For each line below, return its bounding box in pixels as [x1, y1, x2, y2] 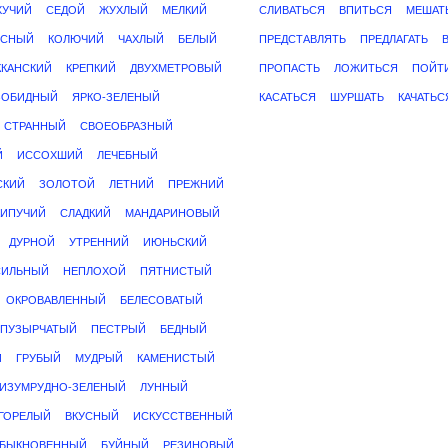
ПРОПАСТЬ [259, 62, 320, 74]
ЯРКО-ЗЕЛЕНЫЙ [72, 91, 160, 103]
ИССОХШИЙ [17, 149, 83, 161]
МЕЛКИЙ [162, 4, 207, 16]
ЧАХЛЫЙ [118, 33, 164, 45]
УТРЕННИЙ [69, 236, 129, 248]
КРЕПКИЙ [66, 62, 116, 74]
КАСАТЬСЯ [259, 91, 316, 103]
